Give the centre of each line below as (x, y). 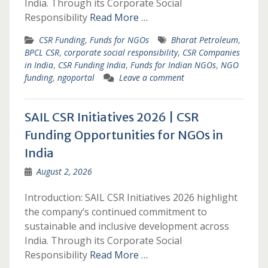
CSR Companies (211, 52)
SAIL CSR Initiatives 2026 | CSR (112, 117)
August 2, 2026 (64, 171)
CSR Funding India (92, 65)
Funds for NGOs (119, 40)
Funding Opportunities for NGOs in (124, 135)
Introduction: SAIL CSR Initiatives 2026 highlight (131, 197)
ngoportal (76, 77)
